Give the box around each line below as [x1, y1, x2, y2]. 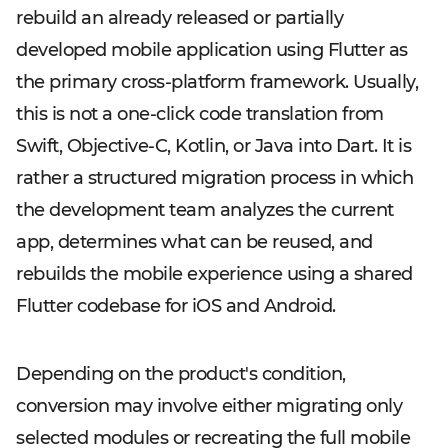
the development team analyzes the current [16, 199, 394, 221]
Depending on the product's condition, [16, 363, 346, 385]
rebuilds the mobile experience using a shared [16, 263, 413, 285]
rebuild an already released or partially [16, 7, 343, 29]
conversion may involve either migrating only [16, 395, 402, 417]
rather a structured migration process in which [16, 167, 413, 189]
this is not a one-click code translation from [16, 103, 384, 125]
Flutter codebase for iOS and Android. [16, 295, 336, 317]
